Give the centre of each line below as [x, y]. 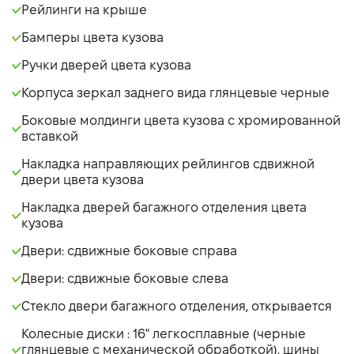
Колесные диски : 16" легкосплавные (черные [164, 334]
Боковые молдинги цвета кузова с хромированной [181, 121]
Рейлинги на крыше [84, 10]
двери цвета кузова [83, 180]
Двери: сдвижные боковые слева [125, 279]
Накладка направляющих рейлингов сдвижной [168, 164]
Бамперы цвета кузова [92, 38]
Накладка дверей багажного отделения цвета [164, 208]
